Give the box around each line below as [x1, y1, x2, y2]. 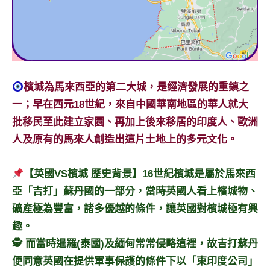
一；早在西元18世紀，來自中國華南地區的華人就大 [12, 99, 248, 111]
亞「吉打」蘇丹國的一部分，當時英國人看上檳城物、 [12, 186, 258, 198]
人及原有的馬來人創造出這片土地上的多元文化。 [12, 134, 237, 146]
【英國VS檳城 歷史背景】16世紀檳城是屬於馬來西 [24, 168, 256, 180]
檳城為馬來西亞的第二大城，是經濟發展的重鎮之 [24, 81, 250, 93]
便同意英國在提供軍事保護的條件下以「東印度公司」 [12, 256, 258, 268]
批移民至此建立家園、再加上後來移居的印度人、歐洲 [12, 116, 258, 128]
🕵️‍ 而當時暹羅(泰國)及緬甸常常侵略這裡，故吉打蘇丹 [12, 238, 258, 250]
